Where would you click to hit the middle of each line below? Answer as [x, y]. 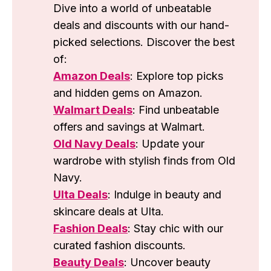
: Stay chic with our [175, 229]
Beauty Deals [89, 263]
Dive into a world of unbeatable [132, 8]
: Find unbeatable [176, 110]
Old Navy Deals [94, 144]
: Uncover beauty [167, 263]
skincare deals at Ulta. [109, 212]
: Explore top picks [177, 76]
